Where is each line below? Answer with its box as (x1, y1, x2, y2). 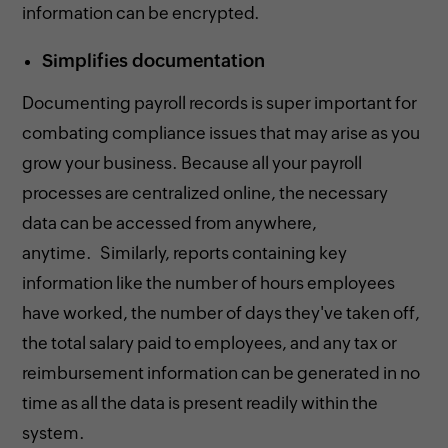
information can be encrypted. (22, 2, 261, 23)
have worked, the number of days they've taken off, (22, 302, 421, 323)
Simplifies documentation (42, 49, 266, 71)
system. (22, 422, 86, 443)
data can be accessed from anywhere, (22, 212, 318, 233)
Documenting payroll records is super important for (22, 92, 418, 113)
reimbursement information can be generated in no (22, 362, 421, 383)
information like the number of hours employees (22, 272, 396, 293)
